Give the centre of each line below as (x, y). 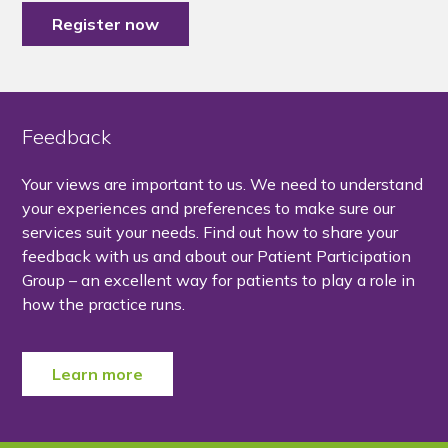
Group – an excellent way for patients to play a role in (219, 280)
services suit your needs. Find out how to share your (210, 232)
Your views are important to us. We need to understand (223, 184)
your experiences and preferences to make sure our (209, 208)
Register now (106, 24)
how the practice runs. (104, 304)
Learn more (98, 374)
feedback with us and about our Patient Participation (217, 256)
